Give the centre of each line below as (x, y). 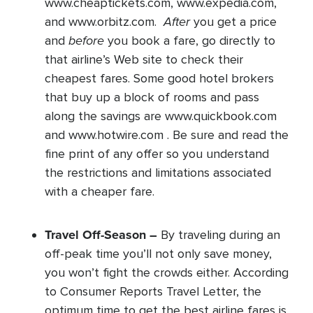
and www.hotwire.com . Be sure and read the (167, 135)
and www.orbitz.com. (104, 22)
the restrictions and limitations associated (158, 173)
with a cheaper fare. (100, 191)
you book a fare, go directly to (190, 41)
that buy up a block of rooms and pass (152, 97)
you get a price (233, 22)
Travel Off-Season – (101, 235)
